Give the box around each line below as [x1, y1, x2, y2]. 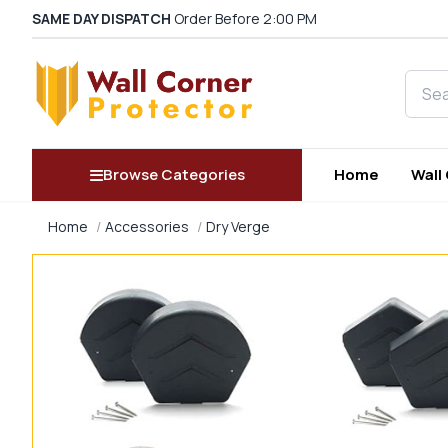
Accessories [105, 217, 189, 237]
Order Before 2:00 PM [171, 9, 317, 28]
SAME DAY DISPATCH [32, 9, 171, 28]
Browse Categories [102, 164, 245, 186]
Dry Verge [206, 217, 270, 237]
